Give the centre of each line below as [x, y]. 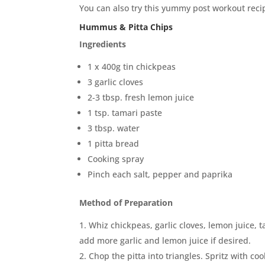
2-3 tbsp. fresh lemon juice [141, 97]
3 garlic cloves [116, 82]
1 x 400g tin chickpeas [132, 67]
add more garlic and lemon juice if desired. [165, 240]
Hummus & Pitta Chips [126, 27]
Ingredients [103, 44]
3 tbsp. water [114, 128]
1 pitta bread [114, 143]
